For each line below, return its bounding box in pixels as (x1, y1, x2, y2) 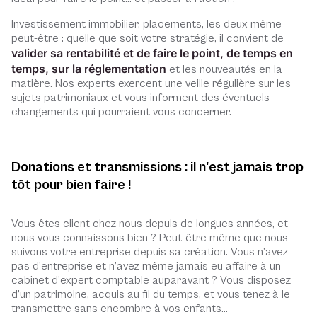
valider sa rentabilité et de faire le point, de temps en (11, 46, 293, 61)
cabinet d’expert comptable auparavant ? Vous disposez (11, 274, 291, 287)
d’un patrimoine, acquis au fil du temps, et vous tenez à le (11, 288, 290, 301)
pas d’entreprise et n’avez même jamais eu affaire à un (11, 260, 281, 273)
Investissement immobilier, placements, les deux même (11, 18, 282, 31)
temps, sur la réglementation (11, 62, 166, 76)
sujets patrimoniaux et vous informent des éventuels (11, 91, 270, 105)
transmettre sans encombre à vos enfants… (11, 302, 228, 316)
